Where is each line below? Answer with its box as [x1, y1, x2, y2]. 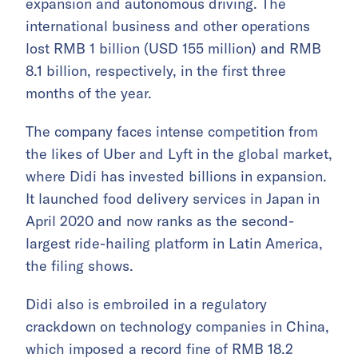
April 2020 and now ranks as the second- [26, 212, 294, 231]
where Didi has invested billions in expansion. [26, 167, 327, 186]
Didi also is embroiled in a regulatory [26, 295, 267, 314]
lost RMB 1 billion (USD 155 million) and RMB [26, 39, 321, 58]
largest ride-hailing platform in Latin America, [26, 234, 323, 253]
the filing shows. [26, 257, 133, 276]
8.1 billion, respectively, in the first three [26, 62, 286, 81]
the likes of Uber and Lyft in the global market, [26, 145, 332, 164]
